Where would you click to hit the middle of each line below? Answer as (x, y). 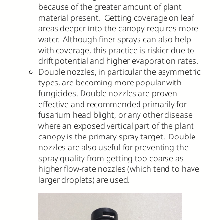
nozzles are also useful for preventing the (113, 147)
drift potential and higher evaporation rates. (118, 61)
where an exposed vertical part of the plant (116, 125)
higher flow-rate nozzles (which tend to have (119, 169)
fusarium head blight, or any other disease (115, 115)
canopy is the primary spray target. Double (117, 136)
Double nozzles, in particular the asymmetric (120, 71)
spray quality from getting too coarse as (111, 158)
